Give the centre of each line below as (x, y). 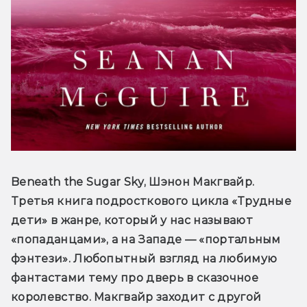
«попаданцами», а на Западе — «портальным (146, 240)
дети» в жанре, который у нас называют (132, 220)
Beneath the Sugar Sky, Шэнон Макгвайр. (133, 182)
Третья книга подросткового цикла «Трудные (151, 201)
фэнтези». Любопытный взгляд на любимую (144, 259)
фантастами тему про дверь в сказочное (135, 278)
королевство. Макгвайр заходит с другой (136, 297)
